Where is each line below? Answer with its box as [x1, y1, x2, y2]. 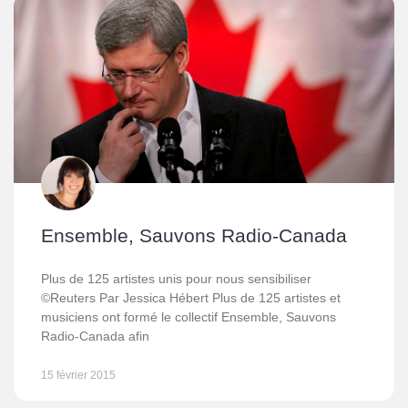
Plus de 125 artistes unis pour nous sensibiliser [41, 271, 311, 286]
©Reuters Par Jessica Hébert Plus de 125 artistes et [41, 291, 341, 305]
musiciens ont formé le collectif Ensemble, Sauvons [41, 310, 336, 324]
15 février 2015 [41, 369, 116, 382]
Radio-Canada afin [41, 329, 149, 343]
